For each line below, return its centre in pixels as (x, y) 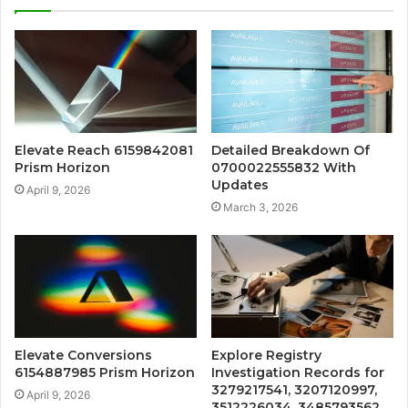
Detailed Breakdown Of (291, 150)
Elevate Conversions (83, 355)
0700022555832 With (284, 167)
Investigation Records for (298, 372)
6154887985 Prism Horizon (105, 372)
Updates (240, 184)
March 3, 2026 (260, 207)
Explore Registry (266, 355)
